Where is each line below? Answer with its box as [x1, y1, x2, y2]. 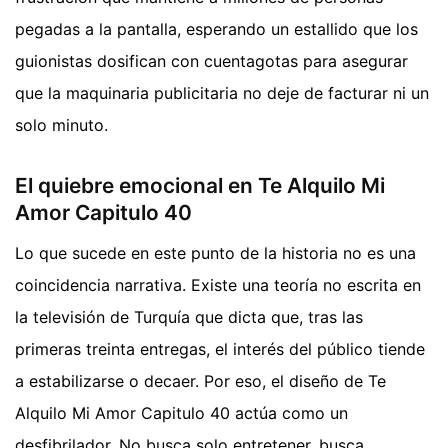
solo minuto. [15, 115, 108, 136]
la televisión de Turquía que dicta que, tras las [15, 306, 363, 327]
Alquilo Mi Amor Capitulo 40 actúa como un [15, 402, 348, 423]
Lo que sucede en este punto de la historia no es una [15, 242, 416, 263]
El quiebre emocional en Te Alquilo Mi [15, 173, 385, 199]
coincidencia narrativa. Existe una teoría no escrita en [15, 274, 421, 295]
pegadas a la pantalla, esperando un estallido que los [15, 19, 418, 40]
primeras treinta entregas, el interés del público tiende [15, 338, 425, 359]
